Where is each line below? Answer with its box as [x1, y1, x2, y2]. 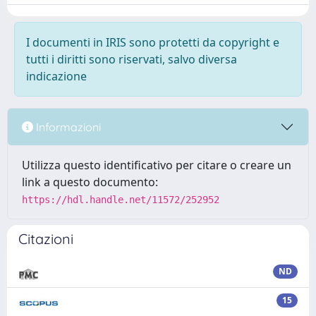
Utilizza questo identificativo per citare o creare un [22, 157, 291, 173]
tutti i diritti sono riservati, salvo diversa [26, 51, 237, 67]
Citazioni [18, 230, 73, 248]
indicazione [26, 68, 87, 84]
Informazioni [33, 119, 101, 134]
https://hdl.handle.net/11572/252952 [22, 194, 219, 205]
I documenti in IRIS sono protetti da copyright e [26, 35, 279, 50]
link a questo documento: [22, 174, 158, 190]
